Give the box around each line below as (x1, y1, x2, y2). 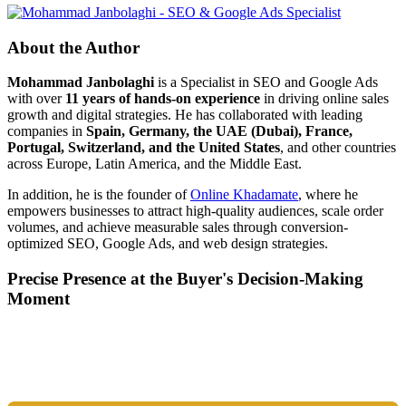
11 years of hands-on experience (65, 91, 260, 107)
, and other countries (280, 140, 396, 156)
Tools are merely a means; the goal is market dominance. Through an (7, 325, 399, 341)
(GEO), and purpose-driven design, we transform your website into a (7, 356, 396, 372)
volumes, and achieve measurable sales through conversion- (7, 219, 348, 236)
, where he (298, 187, 358, 203)
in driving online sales (260, 91, 389, 107)
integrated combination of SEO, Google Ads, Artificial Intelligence (7, 341, 382, 356)
